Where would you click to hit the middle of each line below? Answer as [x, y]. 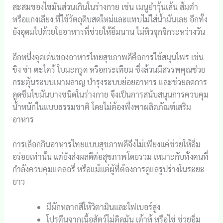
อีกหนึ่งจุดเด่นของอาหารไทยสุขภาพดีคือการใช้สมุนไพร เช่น [108, 57]
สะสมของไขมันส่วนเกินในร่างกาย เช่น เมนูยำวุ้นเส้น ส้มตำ [105, 7]
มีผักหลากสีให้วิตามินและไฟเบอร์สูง [103, 207]
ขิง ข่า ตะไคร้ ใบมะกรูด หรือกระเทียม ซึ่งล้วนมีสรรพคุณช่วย [109, 69]
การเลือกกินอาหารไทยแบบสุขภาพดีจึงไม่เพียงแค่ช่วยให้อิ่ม [106, 144]
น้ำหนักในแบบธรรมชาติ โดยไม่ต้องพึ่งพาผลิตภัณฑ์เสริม [102, 107]
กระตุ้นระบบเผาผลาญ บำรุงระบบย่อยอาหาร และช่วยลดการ [110, 82]
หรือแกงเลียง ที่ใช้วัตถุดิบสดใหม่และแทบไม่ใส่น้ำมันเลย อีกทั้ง [110, 19]
